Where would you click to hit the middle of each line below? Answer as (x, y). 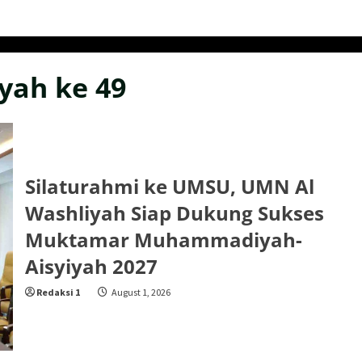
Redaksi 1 (58, 292)
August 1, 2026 (140, 292)
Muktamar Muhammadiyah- (163, 239)
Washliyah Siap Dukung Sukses (174, 213)
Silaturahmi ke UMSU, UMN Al (169, 186)
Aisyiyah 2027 (91, 266)
